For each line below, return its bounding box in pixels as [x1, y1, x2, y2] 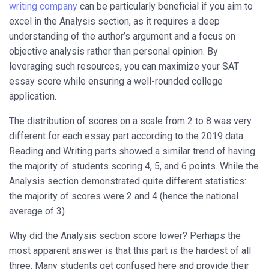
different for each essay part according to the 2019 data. [9, 130, 245, 142]
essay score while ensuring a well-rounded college [9, 76, 223, 88]
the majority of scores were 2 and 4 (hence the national [9, 190, 238, 202]
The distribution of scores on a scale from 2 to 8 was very [9, 115, 252, 127]
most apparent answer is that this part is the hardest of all [9, 245, 251, 257]
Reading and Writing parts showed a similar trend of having [9, 145, 255, 157]
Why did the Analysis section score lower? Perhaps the [9, 230, 241, 242]
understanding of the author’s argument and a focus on [9, 31, 235, 43]
